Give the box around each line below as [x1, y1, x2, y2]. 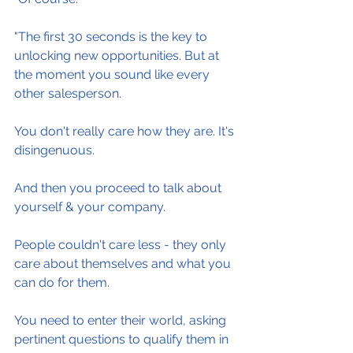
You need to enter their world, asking [14, 313, 229, 328]
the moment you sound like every [14, 67, 213, 82]
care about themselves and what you [14, 256, 234, 271]
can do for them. [14, 275, 110, 290]
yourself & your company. [14, 199, 165, 214]
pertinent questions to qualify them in [14, 332, 232, 347]
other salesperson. [14, 86, 121, 101]
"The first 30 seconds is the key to [14, 29, 210, 44]
